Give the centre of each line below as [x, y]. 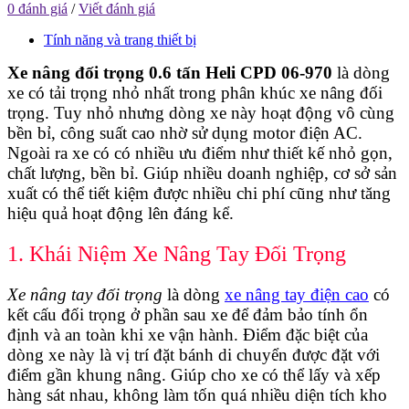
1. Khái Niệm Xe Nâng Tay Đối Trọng [177, 253]
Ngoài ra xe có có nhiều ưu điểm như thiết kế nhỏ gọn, [200, 152]
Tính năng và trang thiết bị [120, 39]
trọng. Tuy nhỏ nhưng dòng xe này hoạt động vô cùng [201, 112]
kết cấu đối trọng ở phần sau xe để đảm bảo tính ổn [188, 314]
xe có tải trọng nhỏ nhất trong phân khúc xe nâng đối [195, 92]
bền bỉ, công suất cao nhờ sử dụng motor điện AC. [185, 132]
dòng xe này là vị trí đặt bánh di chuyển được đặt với [194, 354]
